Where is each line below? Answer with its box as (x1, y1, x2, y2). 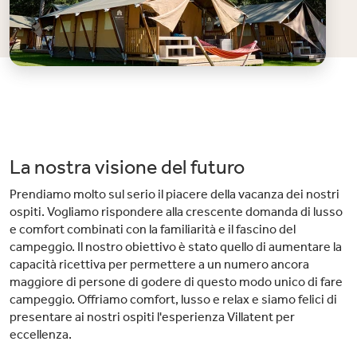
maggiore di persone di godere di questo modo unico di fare (10, 274, 343, 289)
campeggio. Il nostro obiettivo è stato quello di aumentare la (10, 239, 342, 254)
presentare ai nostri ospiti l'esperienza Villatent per (10, 309, 295, 324)
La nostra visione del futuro (10, 155, 245, 179)
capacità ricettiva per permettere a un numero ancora (10, 257, 309, 272)
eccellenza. (10, 327, 72, 342)
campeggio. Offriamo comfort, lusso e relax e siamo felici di (10, 292, 337, 307)
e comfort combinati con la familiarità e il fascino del (10, 222, 296, 237)
